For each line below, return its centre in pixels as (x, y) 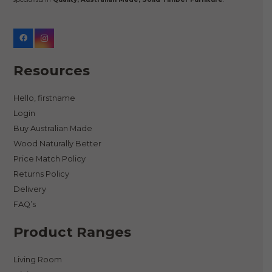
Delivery (30, 189)
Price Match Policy (50, 159)
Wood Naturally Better (58, 144)
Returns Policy (42, 174)
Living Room (38, 260)
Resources (52, 71)
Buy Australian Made (53, 129)
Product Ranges (73, 232)
